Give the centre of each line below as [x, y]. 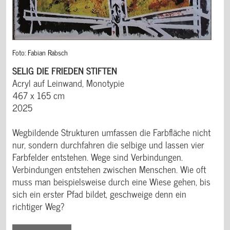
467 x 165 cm [39, 95]
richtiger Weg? [39, 206]
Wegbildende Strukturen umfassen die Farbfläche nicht [111, 132]
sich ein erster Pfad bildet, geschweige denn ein [99, 193]
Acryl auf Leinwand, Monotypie [68, 82]
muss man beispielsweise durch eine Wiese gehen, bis [111, 181]
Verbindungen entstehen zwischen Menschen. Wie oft [109, 169]
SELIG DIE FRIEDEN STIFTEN [65, 70]
